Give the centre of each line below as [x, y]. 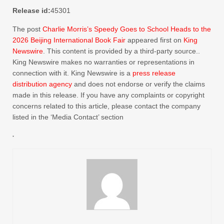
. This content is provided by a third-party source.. [121, 51]
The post [27, 29]
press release [154, 73]
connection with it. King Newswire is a [72, 73]
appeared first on [154, 40]
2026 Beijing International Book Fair [69, 40]
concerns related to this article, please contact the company [106, 106]
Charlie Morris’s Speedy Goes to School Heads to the [127, 29]
